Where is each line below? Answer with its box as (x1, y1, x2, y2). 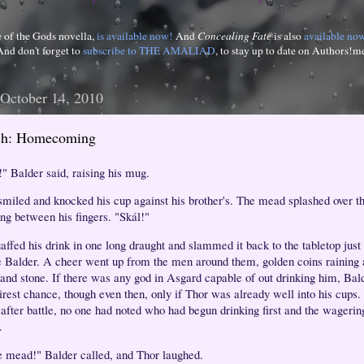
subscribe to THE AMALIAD (82, 42, 215, 58)
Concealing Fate (197, 28, 271, 43)
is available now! (97, 28, 173, 43)
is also (271, 28, 304, 43)
